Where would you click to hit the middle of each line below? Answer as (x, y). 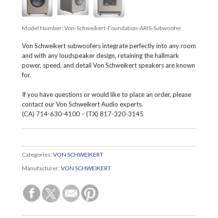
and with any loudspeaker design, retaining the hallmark (100, 56)
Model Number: (43, 28)
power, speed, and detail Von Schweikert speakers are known (108, 65)
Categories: (37, 155)
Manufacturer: (41, 168)
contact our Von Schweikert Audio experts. (82, 104)
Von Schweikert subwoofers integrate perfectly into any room (109, 46)
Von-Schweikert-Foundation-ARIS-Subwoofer (123, 28)
